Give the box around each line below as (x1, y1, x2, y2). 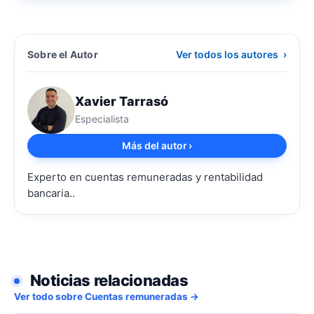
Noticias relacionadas (27, 271, 189, 289)
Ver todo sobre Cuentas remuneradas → (14, 290, 199, 302)
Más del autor (122, 139, 187, 151)
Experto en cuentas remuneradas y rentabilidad (27, 170, 263, 184)
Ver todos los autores (176, 48, 280, 60)
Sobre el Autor (27, 48, 98, 60)
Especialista (75, 112, 129, 125)
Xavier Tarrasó (75, 93, 168, 109)
